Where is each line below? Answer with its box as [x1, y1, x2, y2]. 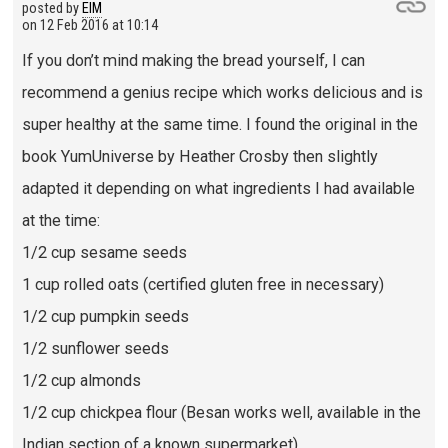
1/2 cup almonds [21, 370, 141, 390]
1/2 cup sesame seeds [21, 242, 187, 262]
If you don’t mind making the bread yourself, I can [21, 50, 365, 70]
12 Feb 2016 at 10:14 [39, 17, 158, 35]
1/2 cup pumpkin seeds [21, 306, 189, 326]
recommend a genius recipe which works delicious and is [21, 82, 423, 102]
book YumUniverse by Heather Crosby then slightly [21, 146, 378, 166]
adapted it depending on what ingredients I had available [21, 178, 415, 198]
